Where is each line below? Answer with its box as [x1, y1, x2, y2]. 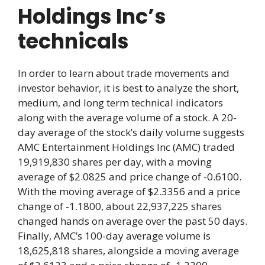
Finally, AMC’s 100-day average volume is [18, 228, 211, 243]
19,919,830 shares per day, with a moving [18, 154, 212, 169]
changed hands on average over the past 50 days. [18, 214, 247, 228]
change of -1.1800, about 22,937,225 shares [18, 199, 222, 213]
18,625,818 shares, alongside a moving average [18, 243, 239, 257]
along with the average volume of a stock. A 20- [18, 110, 237, 124]
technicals [18, 26, 129, 56]
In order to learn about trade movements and [18, 66, 230, 80]
